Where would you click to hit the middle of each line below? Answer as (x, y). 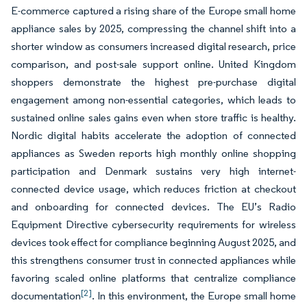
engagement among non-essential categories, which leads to (153, 100)
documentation (46, 296)
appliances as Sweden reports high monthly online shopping (153, 153)
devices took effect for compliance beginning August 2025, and (153, 242)
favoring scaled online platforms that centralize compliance (153, 278)
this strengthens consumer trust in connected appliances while (153, 260)
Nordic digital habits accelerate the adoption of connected (153, 135)
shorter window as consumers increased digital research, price (153, 46)
